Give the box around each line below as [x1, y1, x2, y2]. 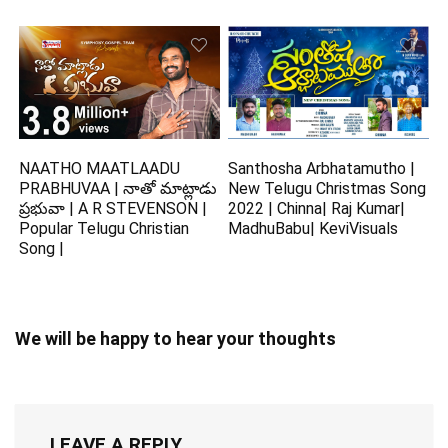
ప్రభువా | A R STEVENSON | [19, 199, 208, 219]
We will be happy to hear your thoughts [15, 328, 336, 350]
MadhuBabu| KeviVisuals [228, 219, 399, 239]
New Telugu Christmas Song [228, 179, 427, 199]
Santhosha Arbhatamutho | [228, 159, 416, 179]
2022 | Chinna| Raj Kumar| [228, 199, 406, 219]
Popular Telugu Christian [19, 219, 190, 239]
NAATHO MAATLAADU [19, 159, 181, 179]
